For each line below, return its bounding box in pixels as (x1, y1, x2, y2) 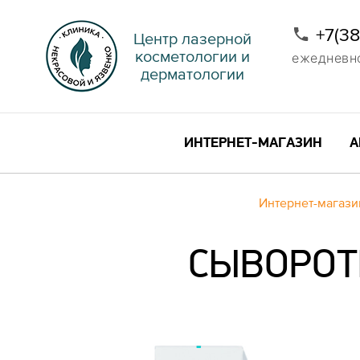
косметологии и (135, 47, 250, 65)
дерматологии (141, 65, 244, 83)
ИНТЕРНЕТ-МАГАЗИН (184, 135, 322, 151)
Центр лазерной (133, 30, 252, 47)
